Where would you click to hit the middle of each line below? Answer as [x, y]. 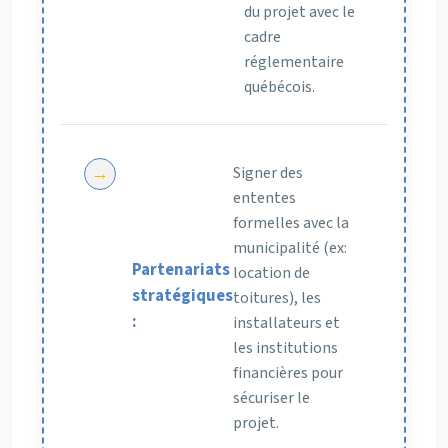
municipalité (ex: [290, 248]
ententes [264, 198]
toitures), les [277, 298]
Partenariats [181, 269]
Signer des [268, 173]
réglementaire [294, 62]
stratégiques [182, 295]
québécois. [279, 87]
